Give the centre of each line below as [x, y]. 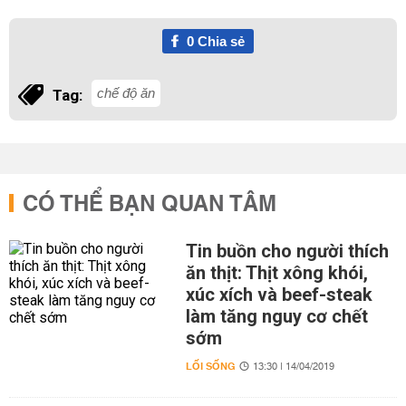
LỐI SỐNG [210, 367]
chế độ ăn [126, 93]
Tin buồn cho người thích [287, 251]
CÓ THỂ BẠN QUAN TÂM [150, 205]
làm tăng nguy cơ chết [276, 316]
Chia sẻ [219, 41]
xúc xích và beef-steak [279, 295]
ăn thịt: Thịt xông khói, [276, 273]
